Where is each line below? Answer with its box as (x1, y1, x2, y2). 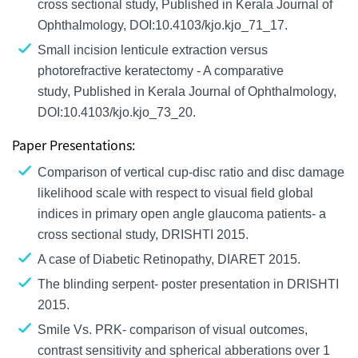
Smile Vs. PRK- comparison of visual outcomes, (38, 322, 308, 336)
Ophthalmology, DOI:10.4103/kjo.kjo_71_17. (38, 18, 291, 32)
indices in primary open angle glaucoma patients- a (38, 206, 326, 221)
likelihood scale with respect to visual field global (38, 185, 313, 200)
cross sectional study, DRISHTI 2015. (38, 227, 252, 241)
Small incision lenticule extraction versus (38, 42, 268, 57)
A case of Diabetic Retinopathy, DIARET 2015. (38, 252, 304, 266)
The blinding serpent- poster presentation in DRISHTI (38, 276, 339, 291)
